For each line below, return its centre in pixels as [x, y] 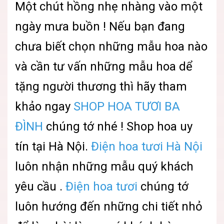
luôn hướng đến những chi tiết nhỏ [109, 207]
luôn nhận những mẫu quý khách [104, 167]
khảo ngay [44, 107]
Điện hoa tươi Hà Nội [147, 147]
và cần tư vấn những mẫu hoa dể [104, 67]
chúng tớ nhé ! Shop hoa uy [118, 127]
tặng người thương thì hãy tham [101, 87]
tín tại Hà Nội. [53, 147]
